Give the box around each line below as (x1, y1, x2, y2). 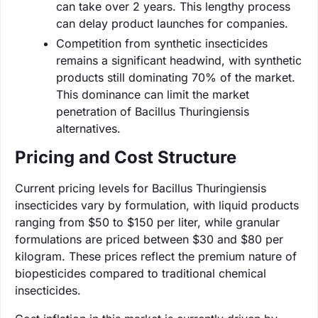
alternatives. (56, 121, 121, 136)
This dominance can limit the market (56, 87, 249, 102)
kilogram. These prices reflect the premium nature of (15, 248, 297, 263)
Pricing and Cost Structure (15, 146, 236, 168)
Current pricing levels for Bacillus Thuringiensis (15, 180, 266, 195)
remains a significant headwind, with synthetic (56, 53, 302, 67)
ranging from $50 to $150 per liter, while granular (15, 214, 280, 229)
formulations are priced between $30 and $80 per (15, 231, 283, 246)
